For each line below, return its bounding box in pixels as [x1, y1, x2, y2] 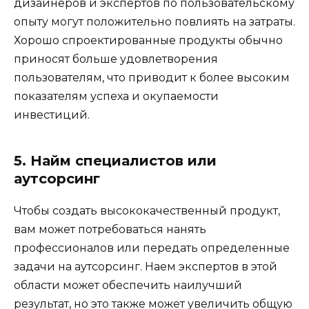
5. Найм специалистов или [14, 152, 217, 169]
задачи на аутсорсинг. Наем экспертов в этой [14, 260, 277, 273]
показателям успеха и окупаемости [14, 90, 219, 103]
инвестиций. [14, 108, 90, 121]
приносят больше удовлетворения [14, 52, 218, 66]
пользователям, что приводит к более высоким [14, 71, 290, 84]
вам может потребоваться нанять [14, 223, 206, 236]
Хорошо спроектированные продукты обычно [14, 34, 283, 47]
